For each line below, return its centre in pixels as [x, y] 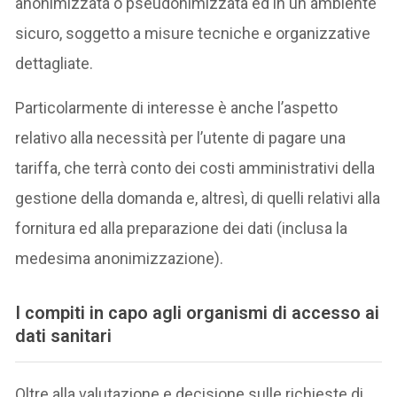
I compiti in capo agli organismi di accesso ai [198, 313]
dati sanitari [64, 336]
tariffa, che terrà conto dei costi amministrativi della [195, 168]
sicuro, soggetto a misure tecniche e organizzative [193, 34]
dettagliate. [54, 64]
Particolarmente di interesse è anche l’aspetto [177, 108]
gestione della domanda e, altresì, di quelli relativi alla [198, 198]
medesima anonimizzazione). [120, 259]
